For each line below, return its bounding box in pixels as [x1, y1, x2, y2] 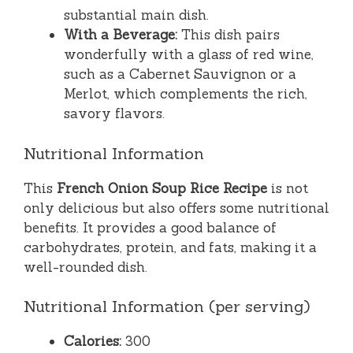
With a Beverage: [64, 26, 177, 44]
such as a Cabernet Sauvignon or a [64, 65, 296, 84]
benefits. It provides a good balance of [24, 218, 277, 236]
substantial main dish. [64, 6, 209, 24]
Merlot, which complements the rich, [64, 85, 307, 103]
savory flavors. [64, 105, 165, 123]
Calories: [64, 333, 121, 351]
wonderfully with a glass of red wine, [64, 46, 314, 64]
